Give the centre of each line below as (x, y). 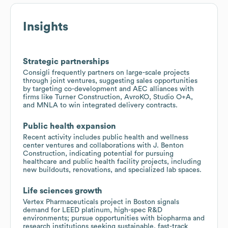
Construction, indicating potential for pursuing (98, 153)
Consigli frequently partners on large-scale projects (106, 73)
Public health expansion (69, 126)
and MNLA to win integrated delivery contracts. (100, 105)
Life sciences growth (63, 191)
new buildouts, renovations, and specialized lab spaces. (112, 170)
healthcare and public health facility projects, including (112, 162)
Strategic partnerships (66, 61)
